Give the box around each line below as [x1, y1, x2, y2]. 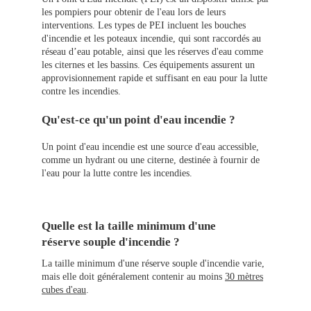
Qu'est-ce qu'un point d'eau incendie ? [42, 113, 235, 127]
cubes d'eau [42, 285, 86, 296]
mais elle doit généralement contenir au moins [42, 271, 225, 283]
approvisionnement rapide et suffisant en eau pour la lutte [42, 73, 267, 84]
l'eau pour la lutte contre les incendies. [42, 168, 192, 179]
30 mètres [225, 271, 263, 283]
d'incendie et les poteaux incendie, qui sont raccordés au [42, 33, 261, 44]
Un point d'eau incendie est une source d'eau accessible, [42, 142, 259, 153]
